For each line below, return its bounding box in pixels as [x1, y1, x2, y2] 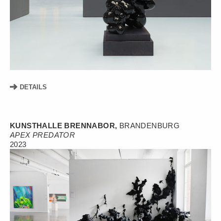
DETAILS [18, 83, 47, 91]
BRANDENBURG [119, 121, 180, 130]
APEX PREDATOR [10, 131, 75, 140]
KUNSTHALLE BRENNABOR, [10, 121, 119, 130]
